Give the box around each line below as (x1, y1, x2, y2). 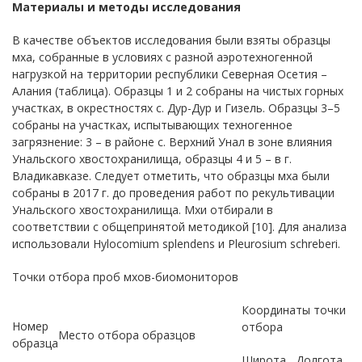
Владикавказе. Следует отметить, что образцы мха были (12, 168, 330, 183)
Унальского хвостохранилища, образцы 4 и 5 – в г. (12, 151, 292, 166)
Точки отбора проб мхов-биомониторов (12, 269, 238, 284)
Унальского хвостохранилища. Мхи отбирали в (12, 202, 273, 217)
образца (12, 335, 58, 351)
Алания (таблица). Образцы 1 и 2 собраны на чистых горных (12, 83, 343, 99)
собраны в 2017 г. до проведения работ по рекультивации (12, 185, 335, 200)
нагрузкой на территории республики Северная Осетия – (12, 66, 327, 82)
